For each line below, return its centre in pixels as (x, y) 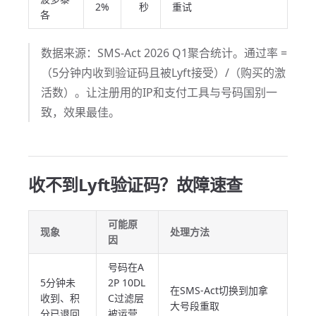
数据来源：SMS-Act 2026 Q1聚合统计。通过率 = (164, 53)
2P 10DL (127, 282)
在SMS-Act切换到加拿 (219, 290)
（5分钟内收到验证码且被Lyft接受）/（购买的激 (163, 73)
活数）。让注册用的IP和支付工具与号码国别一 (159, 92)
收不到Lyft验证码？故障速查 (135, 184)
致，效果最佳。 (80, 112)
